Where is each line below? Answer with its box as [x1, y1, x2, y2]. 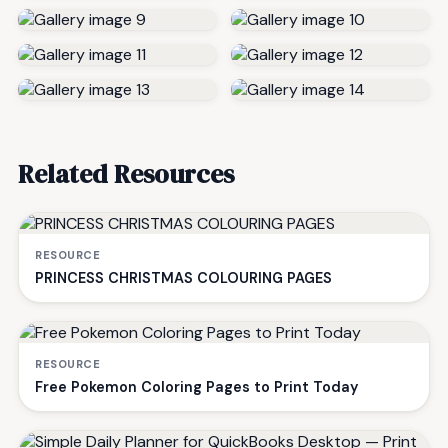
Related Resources [18, 155, 234, 192]
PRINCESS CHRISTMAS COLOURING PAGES [35, 268, 332, 287]
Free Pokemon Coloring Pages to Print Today [35, 377, 358, 396]
